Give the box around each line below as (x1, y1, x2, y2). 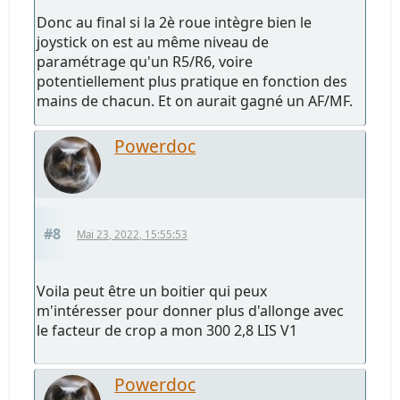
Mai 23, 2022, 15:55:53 (77, 227, 188, 241)
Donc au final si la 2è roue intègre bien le (37, 12, 312, 32)
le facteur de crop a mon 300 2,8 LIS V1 (37, 320, 298, 340)
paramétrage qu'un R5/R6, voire (37, 51, 254, 71)
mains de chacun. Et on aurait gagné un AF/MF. (37, 90, 354, 111)
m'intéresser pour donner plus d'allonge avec (37, 300, 345, 321)
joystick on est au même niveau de (37, 31, 270, 52)
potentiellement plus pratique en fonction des (37, 71, 348, 91)
